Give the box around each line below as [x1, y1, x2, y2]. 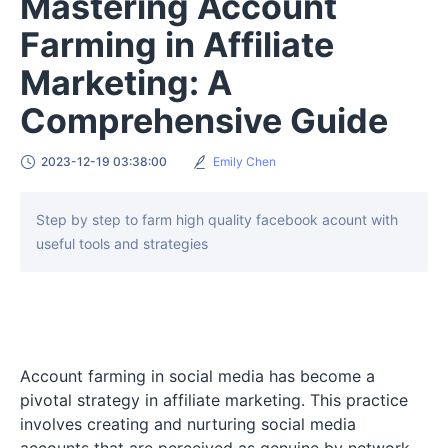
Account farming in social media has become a [20, 365, 375, 386]
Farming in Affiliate [20, 23, 334, 65]
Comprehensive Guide [20, 99, 388, 141]
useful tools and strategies [36, 234, 208, 252]
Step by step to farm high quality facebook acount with [36, 210, 398, 228]
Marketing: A [20, 61, 232, 103]
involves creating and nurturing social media [20, 413, 356, 434]
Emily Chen [213, 153, 276, 169]
